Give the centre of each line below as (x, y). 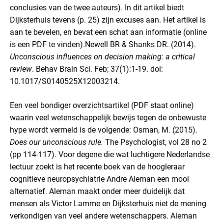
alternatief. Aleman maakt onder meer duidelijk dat (97, 191)
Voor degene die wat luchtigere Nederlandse (134, 154)
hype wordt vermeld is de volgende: (71, 130)
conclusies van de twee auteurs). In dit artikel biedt (97, 8)
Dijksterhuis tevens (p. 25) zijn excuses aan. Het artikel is (108, 20)
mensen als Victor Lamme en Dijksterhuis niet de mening (108, 204)
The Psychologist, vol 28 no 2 (155, 142)
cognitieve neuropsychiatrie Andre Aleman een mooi (99, 179)
